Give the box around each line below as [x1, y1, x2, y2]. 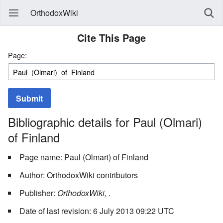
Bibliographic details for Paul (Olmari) [8, 112, 202, 130]
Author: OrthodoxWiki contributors [19, 169, 138, 181]
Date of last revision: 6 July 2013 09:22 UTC [19, 205, 174, 217]
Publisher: [19, 187, 57, 199]
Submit [16, 93, 43, 105]
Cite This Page [77, 30, 146, 45]
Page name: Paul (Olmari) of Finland [19, 151, 148, 163]
